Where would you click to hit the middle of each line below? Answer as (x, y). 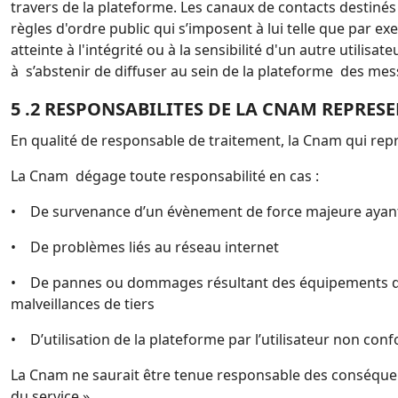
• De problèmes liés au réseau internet (145, 247)
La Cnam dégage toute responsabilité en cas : (165, 176)
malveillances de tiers (83, 304)
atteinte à (44, 50)
